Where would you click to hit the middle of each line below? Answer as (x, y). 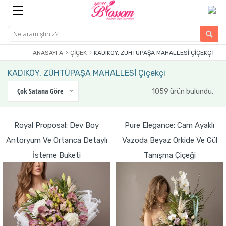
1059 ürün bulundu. (183, 92)
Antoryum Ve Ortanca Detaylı (56, 140)
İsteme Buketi (56, 155)
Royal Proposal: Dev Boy (56, 125)
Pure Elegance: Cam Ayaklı (169, 125)
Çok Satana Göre (40, 91)
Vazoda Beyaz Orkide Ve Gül (169, 140)
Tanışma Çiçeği (169, 155)
